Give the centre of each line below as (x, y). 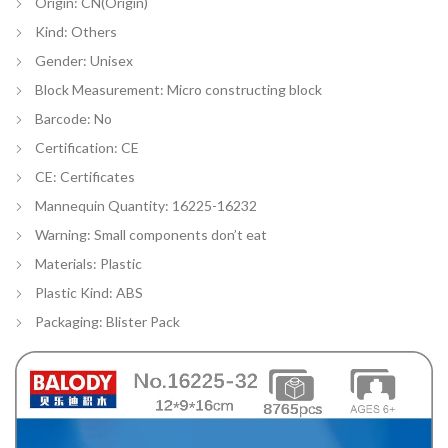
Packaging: (70, 322)
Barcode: (64, 119)
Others (94, 32)
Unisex (111, 61)
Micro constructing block (244, 90)
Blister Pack (143, 322)
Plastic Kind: (75, 293)
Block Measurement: (101, 90)
